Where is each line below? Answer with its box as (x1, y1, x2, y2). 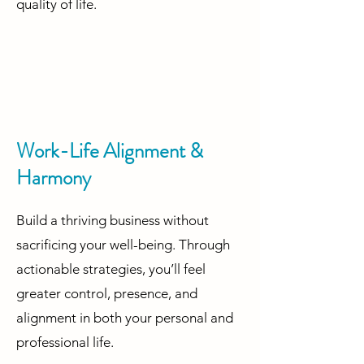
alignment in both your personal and (16, 310, 233, 327)
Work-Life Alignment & (16, 136, 203, 167)
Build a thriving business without (16, 212, 209, 229)
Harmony (16, 163, 91, 193)
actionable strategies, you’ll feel (16, 261, 206, 278)
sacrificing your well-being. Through (16, 236, 230, 253)
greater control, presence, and (16, 285, 197, 302)
